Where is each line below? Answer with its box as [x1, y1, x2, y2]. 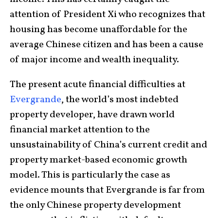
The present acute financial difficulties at [10, 77, 185, 91]
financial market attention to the [10, 123, 150, 137]
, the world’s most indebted [61, 92, 179, 107]
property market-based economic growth [10, 153, 187, 167]
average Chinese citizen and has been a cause [10, 37, 203, 52]
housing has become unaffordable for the [10, 22, 187, 36]
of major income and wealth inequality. [10, 53, 179, 67]
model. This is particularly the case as [10, 168, 170, 182]
